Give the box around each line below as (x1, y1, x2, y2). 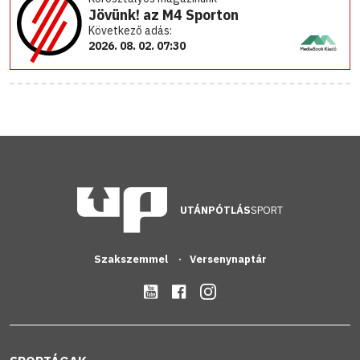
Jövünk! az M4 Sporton (88, 6, 239, 25)
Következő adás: (88, 23, 173, 39)
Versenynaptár (189, 252, 267, 266)
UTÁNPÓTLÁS (180, 202, 252, 217)
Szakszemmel (93, 252, 170, 266)
